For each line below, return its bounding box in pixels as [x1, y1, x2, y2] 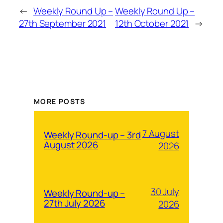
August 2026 [44, 138, 98, 152]
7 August [142, 127, 179, 140]
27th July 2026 [44, 197, 105, 210]
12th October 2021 [115, 17, 189, 30]
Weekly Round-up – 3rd [44, 128, 141, 142]
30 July [150, 185, 179, 199]
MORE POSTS [34, 97, 85, 107]
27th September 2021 [19, 17, 107, 30]
